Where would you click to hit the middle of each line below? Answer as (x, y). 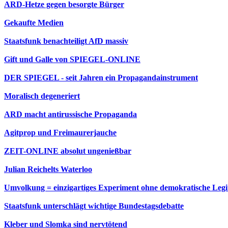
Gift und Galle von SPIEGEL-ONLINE (72, 59)
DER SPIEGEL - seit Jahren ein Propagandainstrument (101, 78)
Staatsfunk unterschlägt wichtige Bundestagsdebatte (94, 206)
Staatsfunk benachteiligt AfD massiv (66, 41)
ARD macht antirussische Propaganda (70, 114)
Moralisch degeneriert (42, 96)
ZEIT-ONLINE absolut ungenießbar (68, 151)
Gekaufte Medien (34, 23)
